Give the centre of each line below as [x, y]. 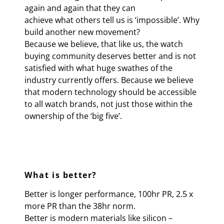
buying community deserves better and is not [110, 56]
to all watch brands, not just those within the [108, 104]
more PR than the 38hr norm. [80, 206]
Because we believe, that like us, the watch [104, 44]
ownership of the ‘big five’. [73, 116]
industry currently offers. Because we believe [109, 80]
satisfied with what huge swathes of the [98, 68]
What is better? [61, 175]
